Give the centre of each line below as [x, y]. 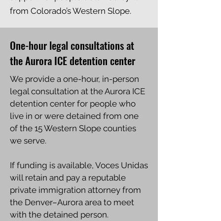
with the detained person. [59, 215]
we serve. [28, 141]
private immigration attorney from [75, 190]
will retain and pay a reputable [68, 178]
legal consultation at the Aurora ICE [77, 91]
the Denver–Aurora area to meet [72, 202]
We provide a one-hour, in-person [74, 79]
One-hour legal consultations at [72, 45]
